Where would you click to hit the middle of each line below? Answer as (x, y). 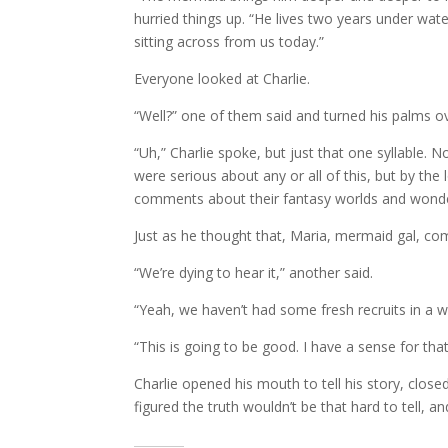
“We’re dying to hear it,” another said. (254, 273)
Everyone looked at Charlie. (222, 79)
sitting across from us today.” (229, 42)
